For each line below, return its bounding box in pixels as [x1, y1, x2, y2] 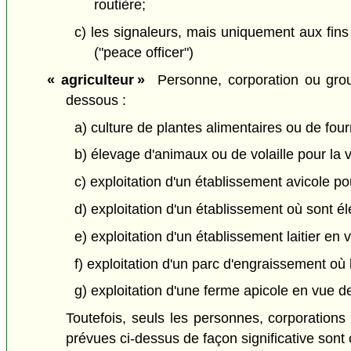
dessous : [66, 92, 127, 108]
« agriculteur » [46, 71, 145, 88]
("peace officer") [93, 44, 194, 60]
